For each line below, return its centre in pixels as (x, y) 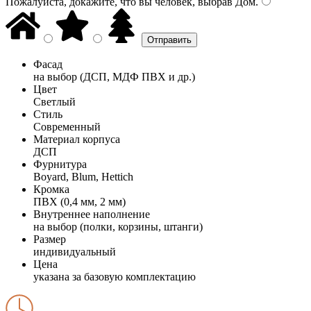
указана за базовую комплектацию (115, 276)
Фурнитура (60, 164)
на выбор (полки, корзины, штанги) (118, 226)
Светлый (54, 101)
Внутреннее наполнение (92, 214)
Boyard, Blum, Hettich (83, 176)
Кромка (51, 189)
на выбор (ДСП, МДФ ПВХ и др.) (114, 76)
